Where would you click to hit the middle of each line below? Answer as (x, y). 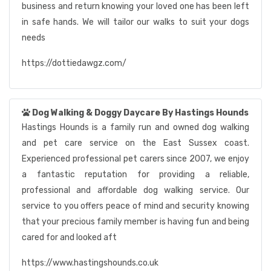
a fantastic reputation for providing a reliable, (135, 175)
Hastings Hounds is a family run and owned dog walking (135, 127)
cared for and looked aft (69, 237)
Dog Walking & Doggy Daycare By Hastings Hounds (140, 113)
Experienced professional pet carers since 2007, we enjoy (135, 159)
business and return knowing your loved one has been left (135, 6)
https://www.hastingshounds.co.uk (90, 263)
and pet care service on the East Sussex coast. (135, 143)
